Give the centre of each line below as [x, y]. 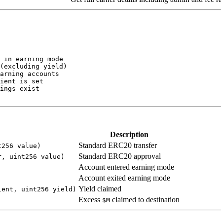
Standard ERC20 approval [120, 156]
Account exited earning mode [124, 178]
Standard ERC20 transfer [118, 146]
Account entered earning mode [126, 167]
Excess [90, 200]
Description [129, 135]
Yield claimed [100, 189]
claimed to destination [145, 200]
